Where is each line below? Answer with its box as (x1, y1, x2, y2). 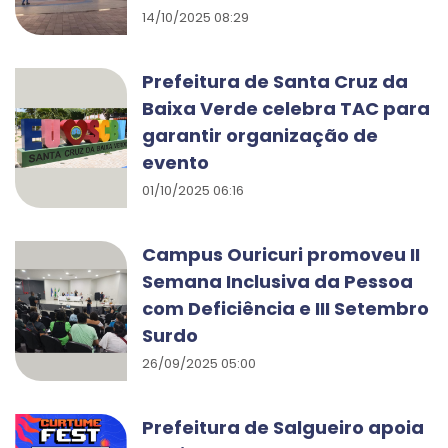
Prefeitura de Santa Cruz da (142, 69, 408, 94)
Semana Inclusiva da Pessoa (142, 269, 413, 294)
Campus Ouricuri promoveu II (142, 242, 420, 267)
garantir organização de (142, 123, 378, 148)
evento (142, 150, 209, 175)
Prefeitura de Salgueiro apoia (142, 415, 424, 440)
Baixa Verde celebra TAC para (142, 96, 430, 121)
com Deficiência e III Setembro (142, 296, 429, 321)
